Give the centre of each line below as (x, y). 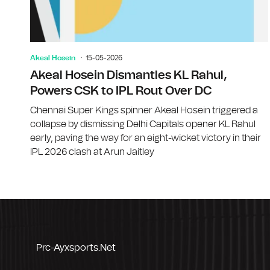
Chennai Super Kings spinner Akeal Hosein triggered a (144, 110)
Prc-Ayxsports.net (76, 247)
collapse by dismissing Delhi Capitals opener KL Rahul (143, 124)
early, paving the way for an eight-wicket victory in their (146, 138)
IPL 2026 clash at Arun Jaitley (92, 152)
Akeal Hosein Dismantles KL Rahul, (128, 75)
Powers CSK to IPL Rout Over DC (121, 91)
